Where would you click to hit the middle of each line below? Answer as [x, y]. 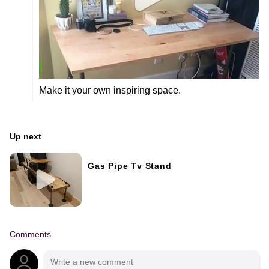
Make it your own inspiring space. [110, 90]
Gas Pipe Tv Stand [130, 166]
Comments [30, 235]
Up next [26, 136]
